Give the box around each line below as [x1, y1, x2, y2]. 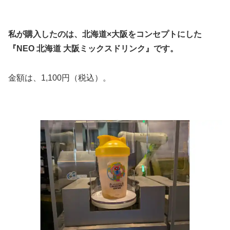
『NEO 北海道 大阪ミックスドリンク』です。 [8, 44, 178, 53]
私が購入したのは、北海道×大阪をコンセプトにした [8, 30, 202, 39]
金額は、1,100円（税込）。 [8, 73, 111, 83]
